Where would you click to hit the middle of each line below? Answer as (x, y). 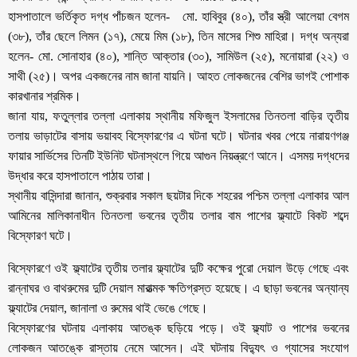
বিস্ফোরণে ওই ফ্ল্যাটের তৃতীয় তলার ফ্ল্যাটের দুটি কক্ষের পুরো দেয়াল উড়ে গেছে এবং (178, 268)
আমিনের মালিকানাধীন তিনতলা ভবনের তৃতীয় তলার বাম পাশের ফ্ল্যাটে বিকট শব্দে (178, 215)
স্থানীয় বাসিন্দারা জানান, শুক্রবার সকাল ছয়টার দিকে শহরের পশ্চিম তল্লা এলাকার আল (178, 195)
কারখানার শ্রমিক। (45, 96)
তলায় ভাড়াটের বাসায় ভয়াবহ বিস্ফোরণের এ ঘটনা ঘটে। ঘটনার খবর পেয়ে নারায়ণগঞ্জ (178, 135)
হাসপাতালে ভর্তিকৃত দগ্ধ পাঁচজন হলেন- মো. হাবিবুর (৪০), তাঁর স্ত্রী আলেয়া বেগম (178, 16)
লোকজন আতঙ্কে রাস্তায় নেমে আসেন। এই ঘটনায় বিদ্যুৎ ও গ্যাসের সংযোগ (178, 347)
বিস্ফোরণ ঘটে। (40, 235)
